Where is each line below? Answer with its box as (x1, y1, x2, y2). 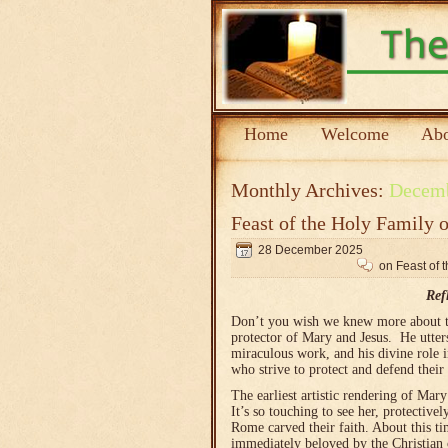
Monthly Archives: (231, 179, 389, 201)
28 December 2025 (258, 243, 363, 257)
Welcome (320, 124, 389, 144)
